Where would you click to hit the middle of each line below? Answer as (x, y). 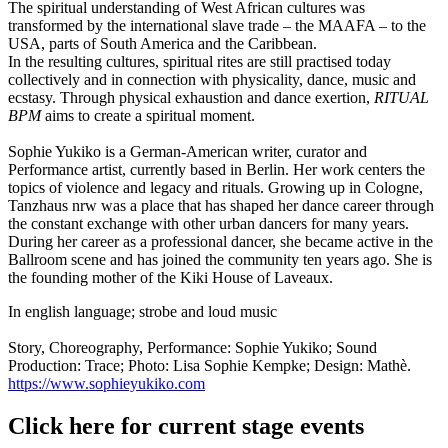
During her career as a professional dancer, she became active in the (220, 241)
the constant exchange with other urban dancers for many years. (208, 223)
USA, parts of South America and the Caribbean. (162, 43)
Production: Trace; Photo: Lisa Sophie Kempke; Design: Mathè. (209, 365)
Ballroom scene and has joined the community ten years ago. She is (220, 259)
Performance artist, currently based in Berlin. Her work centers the (216, 169)
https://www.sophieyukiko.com (106, 383)
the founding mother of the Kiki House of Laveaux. (170, 277)
